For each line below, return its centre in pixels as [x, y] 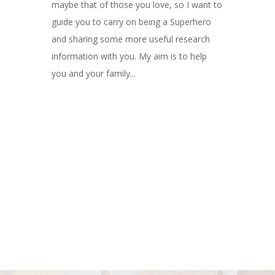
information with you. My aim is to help [129, 56]
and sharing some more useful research [130, 39]
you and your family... [93, 73]
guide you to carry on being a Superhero [131, 21]
